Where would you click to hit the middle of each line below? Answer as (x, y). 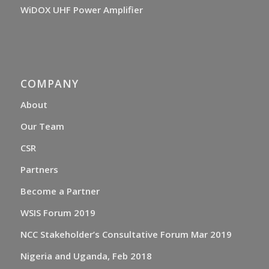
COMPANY (49, 84)
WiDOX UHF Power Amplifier (81, 10)
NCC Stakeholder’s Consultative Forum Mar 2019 (126, 234)
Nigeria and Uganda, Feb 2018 (86, 256)
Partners (39, 170)
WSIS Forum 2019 (58, 213)
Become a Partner (60, 191)
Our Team (42, 126)
